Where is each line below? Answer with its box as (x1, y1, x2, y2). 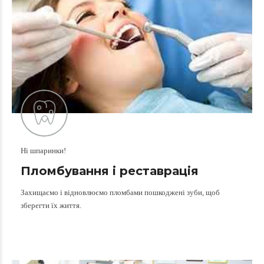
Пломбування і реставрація (21, 163, 199, 178)
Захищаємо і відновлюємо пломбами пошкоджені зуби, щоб (21, 187, 220, 197)
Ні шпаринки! (21, 146, 66, 155)
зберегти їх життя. (21, 200, 81, 210)
